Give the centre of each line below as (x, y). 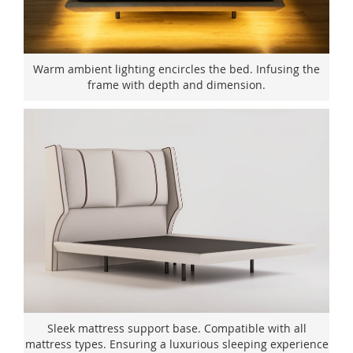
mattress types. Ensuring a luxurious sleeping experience (176, 344)
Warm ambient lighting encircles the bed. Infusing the (176, 69)
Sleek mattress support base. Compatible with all (176, 328)
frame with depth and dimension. (176, 85)
